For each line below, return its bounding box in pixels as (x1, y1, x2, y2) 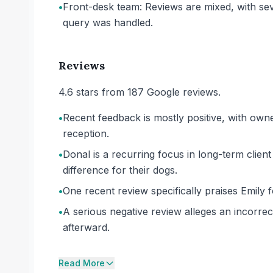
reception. (63, 127, 109, 140)
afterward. (63, 221, 110, 233)
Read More (58, 258, 105, 268)
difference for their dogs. (63, 164, 177, 176)
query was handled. (63, 16, 153, 29)
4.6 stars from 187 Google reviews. (58, 86, 221, 98)
